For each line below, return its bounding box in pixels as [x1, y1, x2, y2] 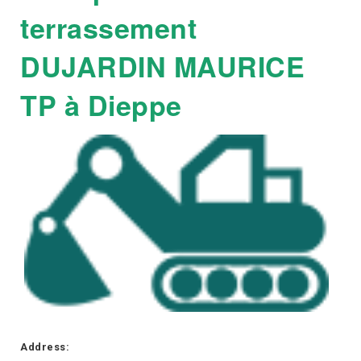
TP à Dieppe [20, 85, 182, 124]
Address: [20, 340, 69, 353]
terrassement [20, 7, 197, 47]
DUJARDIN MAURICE [20, 46, 305, 85]
